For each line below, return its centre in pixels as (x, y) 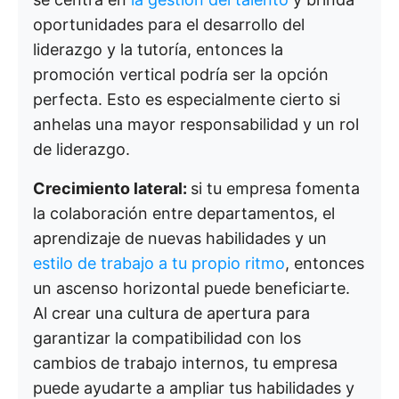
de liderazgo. (81, 149)
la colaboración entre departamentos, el (184, 213)
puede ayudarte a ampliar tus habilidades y (194, 388)
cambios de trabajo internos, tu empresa (185, 363)
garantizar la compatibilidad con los (167, 338)
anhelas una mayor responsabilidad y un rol (196, 124)
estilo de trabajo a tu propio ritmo (159, 263)
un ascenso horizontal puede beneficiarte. (191, 288)
